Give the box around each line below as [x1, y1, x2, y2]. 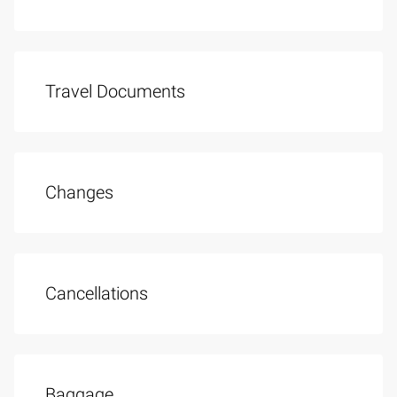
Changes [45, 182, 113, 204]
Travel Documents [45, 81, 185, 103]
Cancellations [45, 283, 148, 305]
